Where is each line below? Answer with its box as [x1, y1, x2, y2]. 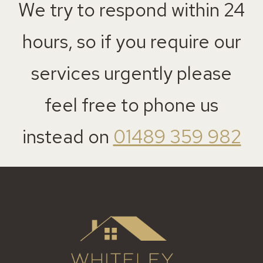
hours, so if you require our [22, 29, 241, 54]
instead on [22, 124, 113, 149]
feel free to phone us [45, 92, 218, 117]
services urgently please [31, 60, 232, 86]
